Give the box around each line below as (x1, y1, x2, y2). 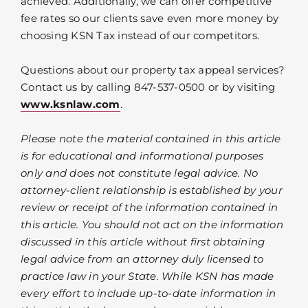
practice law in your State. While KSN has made (21, 269, 274, 283)
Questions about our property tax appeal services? (21, 63, 285, 76)
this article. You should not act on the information (21, 217, 283, 231)
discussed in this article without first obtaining (21, 234, 265, 248)
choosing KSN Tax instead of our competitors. (21, 28, 259, 42)
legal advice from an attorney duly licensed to (21, 252, 264, 265)
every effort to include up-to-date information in (21, 286, 276, 300)
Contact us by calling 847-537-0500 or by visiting (21, 80, 276, 93)
